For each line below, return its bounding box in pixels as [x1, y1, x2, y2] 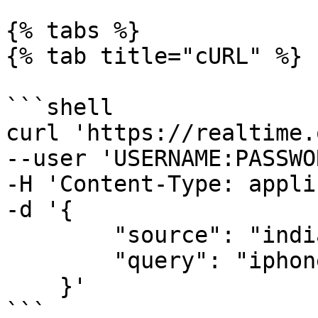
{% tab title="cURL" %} [6, 43, 302, 69]
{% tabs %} [6, 18, 141, 43]
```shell [6, 94, 114, 120]
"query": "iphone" [6, 248, 114, 273]
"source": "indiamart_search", [6, 222, 114, 248]
